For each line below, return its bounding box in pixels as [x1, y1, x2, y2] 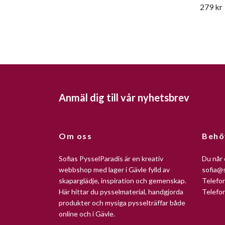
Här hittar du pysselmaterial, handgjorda [59, 187, 183, 196]
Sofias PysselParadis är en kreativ [59, 154, 163, 163]
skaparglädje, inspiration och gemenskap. [59, 176, 186, 185]
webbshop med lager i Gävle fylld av [59, 165, 170, 174]
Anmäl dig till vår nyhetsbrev [59, 91, 189, 104]
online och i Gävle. [59, 209, 115, 218]
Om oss [59, 131, 92, 141]
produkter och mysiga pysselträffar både [59, 198, 185, 207]
